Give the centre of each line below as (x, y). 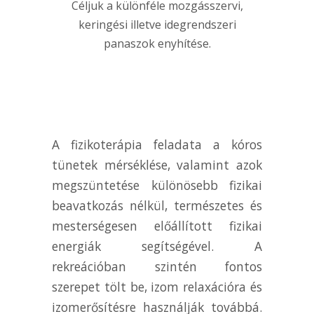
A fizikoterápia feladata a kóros (157, 144)
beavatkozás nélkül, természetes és (157, 205)
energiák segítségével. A (157, 246)
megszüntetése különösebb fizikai (157, 185)
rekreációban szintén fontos (157, 266)
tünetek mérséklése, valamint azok (157, 165)
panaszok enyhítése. (157, 43)
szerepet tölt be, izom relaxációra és (157, 287)
